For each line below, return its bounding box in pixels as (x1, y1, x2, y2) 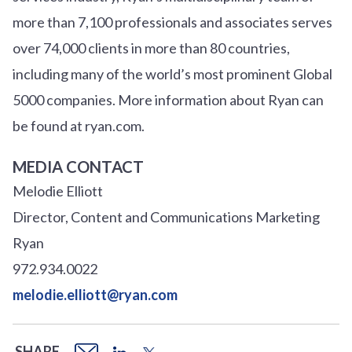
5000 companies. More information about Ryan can (13, 90, 324, 108)
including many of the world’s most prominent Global (13, 64, 332, 82)
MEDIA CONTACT (13, 156, 144, 176)
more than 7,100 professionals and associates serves (13, 13, 332, 31)
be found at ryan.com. (13, 116, 145, 134)
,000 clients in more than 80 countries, (59, 38, 290, 57)
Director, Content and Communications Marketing (13, 207, 320, 225)
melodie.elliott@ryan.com (13, 285, 178, 303)
